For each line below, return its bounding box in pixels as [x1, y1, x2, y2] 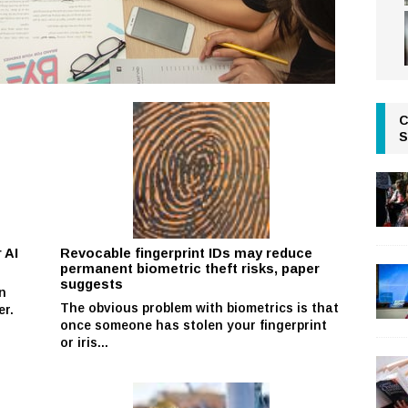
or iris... [60, 334, 109, 350]
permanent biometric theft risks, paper [60, 260, 321, 276]
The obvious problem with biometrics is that [60, 300, 340, 315]
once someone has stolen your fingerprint [60, 317, 328, 332]
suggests [60, 276, 124, 291]
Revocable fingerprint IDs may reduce [60, 245, 313, 260]
